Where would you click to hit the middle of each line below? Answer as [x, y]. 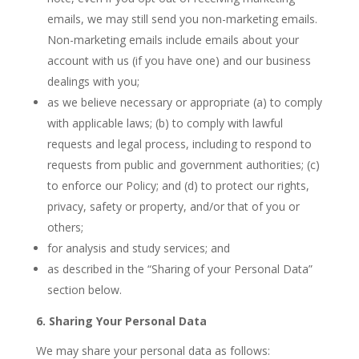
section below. [84, 290]
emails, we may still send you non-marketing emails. [182, 19]
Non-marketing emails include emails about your [173, 40]
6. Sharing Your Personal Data [121, 321]
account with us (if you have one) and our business [179, 61]
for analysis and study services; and [138, 248]
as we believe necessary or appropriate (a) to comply [184, 102]
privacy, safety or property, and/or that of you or [173, 206]
